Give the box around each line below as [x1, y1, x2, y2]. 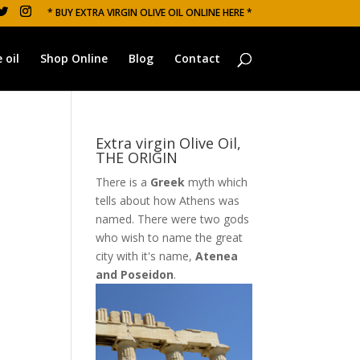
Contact [174, 50, 220, 66]
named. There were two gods [96, 211, 250, 227]
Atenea [195, 248, 239, 264]
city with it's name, [96, 248, 196, 264]
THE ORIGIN [96, 148, 178, 167]
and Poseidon [96, 267, 174, 282]
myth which [185, 174, 248, 190]
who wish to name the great [96, 230, 243, 245]
